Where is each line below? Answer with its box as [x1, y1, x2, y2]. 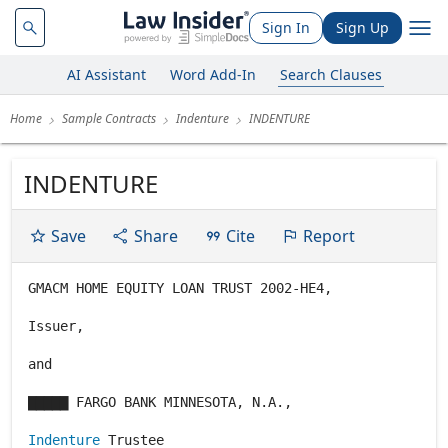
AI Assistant [66, 64, 146, 84]
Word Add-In [169, 64, 256, 84]
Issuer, [28, 318, 84, 334]
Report [303, 225, 355, 247]
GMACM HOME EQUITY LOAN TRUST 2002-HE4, [28, 280, 332, 296]
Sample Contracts [62, 110, 156, 127]
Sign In [262, 17, 310, 37]
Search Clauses [279, 64, 382, 84]
